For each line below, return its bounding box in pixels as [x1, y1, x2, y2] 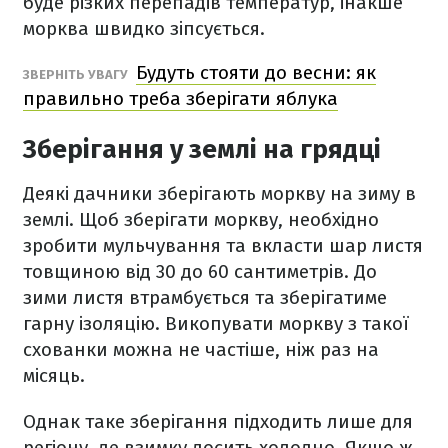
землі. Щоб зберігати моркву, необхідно [23, 208, 379, 231]
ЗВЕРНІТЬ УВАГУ [23, 67, 131, 82]
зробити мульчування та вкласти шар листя [23, 234, 423, 257]
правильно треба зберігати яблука [23, 87, 338, 110]
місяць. [23, 364, 85, 387]
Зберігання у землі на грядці [23, 134, 381, 165]
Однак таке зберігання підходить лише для [23, 410, 413, 433]
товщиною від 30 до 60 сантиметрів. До [23, 260, 377, 283]
